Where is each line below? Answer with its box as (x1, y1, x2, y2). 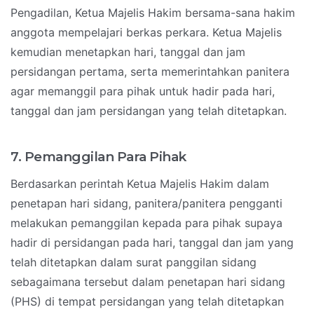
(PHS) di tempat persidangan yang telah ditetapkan (11, 294, 284, 309)
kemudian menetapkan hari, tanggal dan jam (11, 45, 245, 60)
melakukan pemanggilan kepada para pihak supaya (11, 216, 282, 231)
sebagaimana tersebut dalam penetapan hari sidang (11, 275, 285, 289)
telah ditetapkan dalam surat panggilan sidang (11, 255, 257, 270)
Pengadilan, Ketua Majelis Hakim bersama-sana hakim (11, 6, 295, 20)
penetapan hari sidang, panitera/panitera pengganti (11, 196, 282, 211)
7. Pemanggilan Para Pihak (11, 149, 186, 165)
